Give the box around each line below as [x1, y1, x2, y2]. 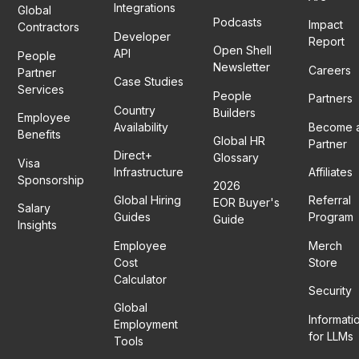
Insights [18, 217, 58, 232]
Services [18, 82, 65, 96]
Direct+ [113, 147, 152, 162]
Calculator [113, 272, 167, 286]
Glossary [212, 150, 259, 164]
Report [309, 34, 345, 49]
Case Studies [113, 75, 184, 89]
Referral [309, 193, 352, 208]
